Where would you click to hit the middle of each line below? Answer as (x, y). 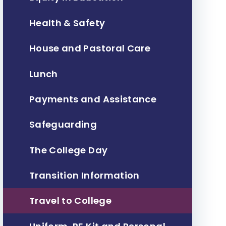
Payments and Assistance (93, 99)
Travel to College (70, 201)
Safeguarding (63, 125)
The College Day (68, 150)
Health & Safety (67, 23)
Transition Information (84, 176)
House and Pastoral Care (90, 48)
